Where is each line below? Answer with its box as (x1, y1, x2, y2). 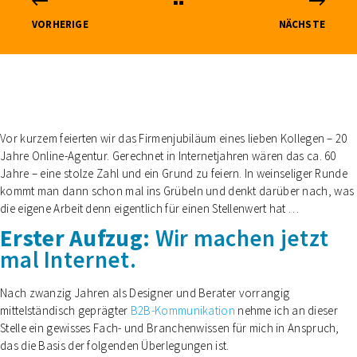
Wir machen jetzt (150, 223, 329, 253)
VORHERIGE (32, 18, 88, 31)
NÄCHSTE (278, 18, 325, 31)
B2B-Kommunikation (130, 303, 235, 318)
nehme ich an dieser (234, 303, 338, 318)
